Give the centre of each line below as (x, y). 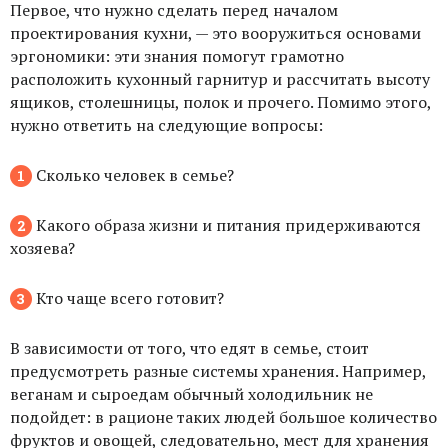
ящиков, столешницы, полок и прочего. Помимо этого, (220, 101)
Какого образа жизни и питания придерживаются (226, 224)
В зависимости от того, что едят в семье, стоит (189, 347)
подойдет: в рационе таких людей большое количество (223, 416)
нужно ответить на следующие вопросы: (166, 124)
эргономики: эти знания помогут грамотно (177, 55)
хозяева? (42, 247)
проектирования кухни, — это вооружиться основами (215, 32)
